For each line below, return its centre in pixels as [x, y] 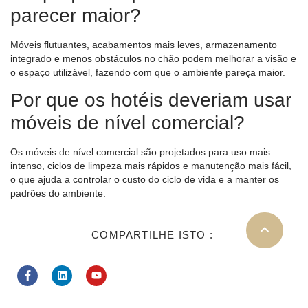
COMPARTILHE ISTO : [152, 234]
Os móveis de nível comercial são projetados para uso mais [140, 152]
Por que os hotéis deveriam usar [151, 100]
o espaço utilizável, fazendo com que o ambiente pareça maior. [148, 72]
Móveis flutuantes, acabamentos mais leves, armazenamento [144, 44]
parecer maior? [76, 15]
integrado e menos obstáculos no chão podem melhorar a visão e [153, 58]
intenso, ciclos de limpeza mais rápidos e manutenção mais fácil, [151, 166]
